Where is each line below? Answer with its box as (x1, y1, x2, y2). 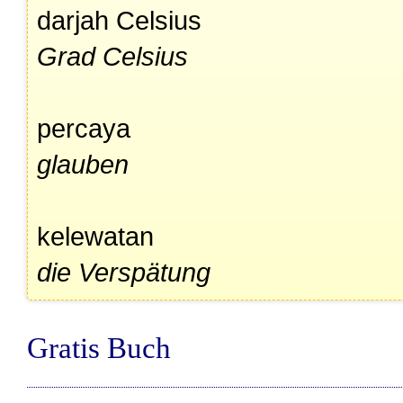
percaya (37, 113, 130, 143)
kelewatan (37, 221, 154, 251)
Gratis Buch (27, 331, 171, 364)
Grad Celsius (37, 41, 188, 71)
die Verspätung (37, 257, 210, 287)
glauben (37, 149, 129, 179)
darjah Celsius (37, 5, 201, 35)
